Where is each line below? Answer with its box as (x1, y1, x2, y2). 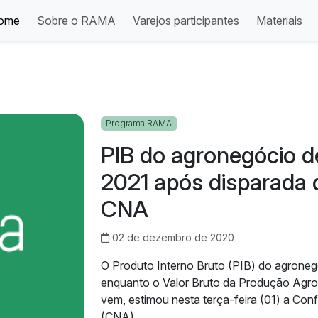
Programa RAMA (106, 118, 172, 128)
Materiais (256, 13, 302, 28)
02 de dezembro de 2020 (109, 231, 234, 244)
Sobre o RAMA (37, 13, 116, 28)
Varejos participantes (133, 13, 239, 28)
